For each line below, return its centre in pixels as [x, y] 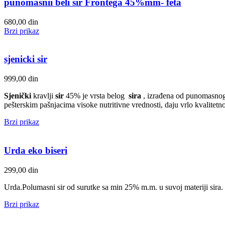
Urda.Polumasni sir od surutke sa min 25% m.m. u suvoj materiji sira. [114, 187]
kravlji [43, 96]
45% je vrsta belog [96, 96]
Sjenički [18, 96]
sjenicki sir [26, 59]
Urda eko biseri [36, 150]
